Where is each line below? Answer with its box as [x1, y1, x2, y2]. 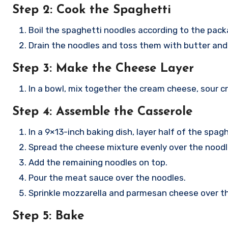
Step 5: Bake [12, 210, 84, 222]
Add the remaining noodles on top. [28, 157, 167, 167]
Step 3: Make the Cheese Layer [12, 63, 194, 75]
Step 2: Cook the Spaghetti [12, 4, 171, 16]
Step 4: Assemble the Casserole [12, 106, 192, 118]
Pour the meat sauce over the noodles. [28, 173, 186, 183]
